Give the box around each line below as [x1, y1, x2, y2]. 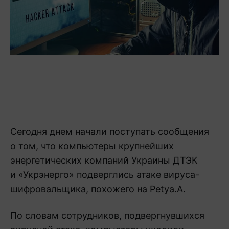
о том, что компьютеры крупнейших [10, 140, 174, 151]
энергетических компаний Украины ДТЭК [10, 154, 198, 166]
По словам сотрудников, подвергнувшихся [10, 210, 204, 221]
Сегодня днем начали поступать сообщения [10, 126, 209, 137]
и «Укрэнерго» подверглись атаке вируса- [10, 169, 199, 180]
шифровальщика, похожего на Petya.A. [10, 183, 186, 194]
